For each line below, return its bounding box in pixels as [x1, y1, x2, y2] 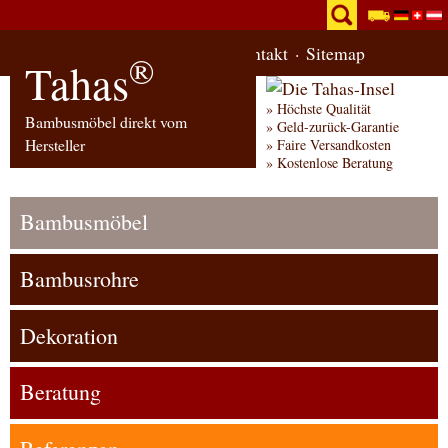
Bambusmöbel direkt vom [25, 110, 187, 132]
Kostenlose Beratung [277, 153, 394, 172]
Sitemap [305, 41, 365, 65]
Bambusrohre [20, 263, 139, 293]
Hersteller [25, 133, 85, 155]
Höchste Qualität [277, 99, 372, 118]
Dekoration [20, 320, 118, 350]
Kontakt [230, 41, 288, 65]
